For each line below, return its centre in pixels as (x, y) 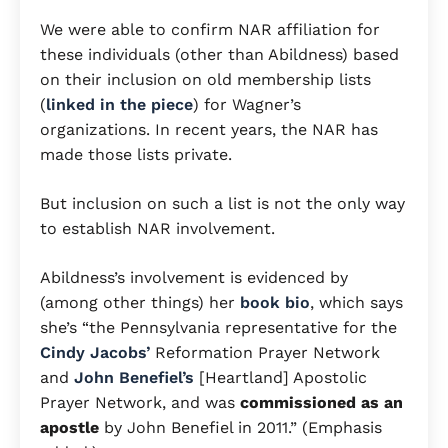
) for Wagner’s (247, 105)
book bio (275, 303)
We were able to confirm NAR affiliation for (210, 30)
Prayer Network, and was (140, 403)
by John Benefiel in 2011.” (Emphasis (243, 428)
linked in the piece (119, 105)
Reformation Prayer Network (265, 353)
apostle (72, 428)
